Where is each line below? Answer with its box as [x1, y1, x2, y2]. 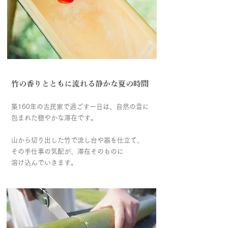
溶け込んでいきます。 [11, 159, 77, 166]
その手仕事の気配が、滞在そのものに [11, 148, 124, 155]
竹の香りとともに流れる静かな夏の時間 [11, 80, 149, 88]
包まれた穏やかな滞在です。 [11, 115, 97, 121]
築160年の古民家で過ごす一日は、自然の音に [11, 103, 149, 110]
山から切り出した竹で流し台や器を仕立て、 [11, 137, 144, 144]
